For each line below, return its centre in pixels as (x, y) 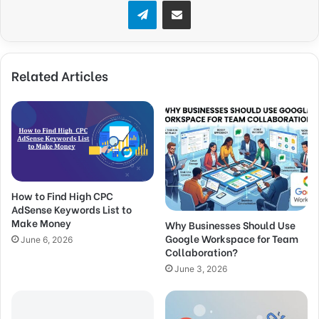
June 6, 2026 (47, 239)
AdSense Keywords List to (72, 209)
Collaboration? (202, 251)
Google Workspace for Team (232, 238)
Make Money (41, 222)
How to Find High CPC (62, 195)
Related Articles (60, 75)
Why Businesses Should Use (230, 224)
